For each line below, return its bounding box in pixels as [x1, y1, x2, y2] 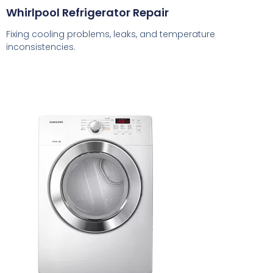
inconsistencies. [6, 41, 76, 54]
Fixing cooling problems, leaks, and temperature [6, 28, 215, 41]
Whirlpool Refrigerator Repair [6, 5, 169, 21]
